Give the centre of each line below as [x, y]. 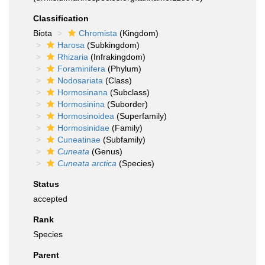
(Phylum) [123, 69]
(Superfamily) [140, 116]
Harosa [71, 45]
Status [46, 184]
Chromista [98, 33]
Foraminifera [81, 69]
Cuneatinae [79, 140]
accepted [50, 199]
